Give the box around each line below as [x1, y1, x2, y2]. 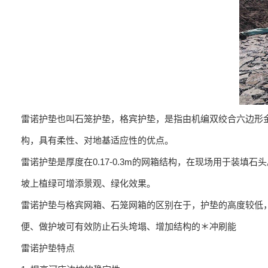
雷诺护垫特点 [21, 243, 75, 253]
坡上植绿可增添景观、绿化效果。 [21, 178, 156, 188]
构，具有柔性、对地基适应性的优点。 [21, 135, 173, 145]
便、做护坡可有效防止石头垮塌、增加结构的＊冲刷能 [21, 221, 236, 232]
